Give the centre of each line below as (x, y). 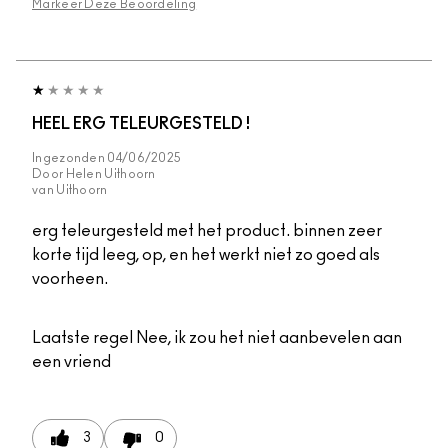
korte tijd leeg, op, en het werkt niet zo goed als (206, 254)
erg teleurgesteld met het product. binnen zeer (207, 230)
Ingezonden (70, 157)
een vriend (71, 361)
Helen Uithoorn (110, 173)
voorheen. (70, 278)
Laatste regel (82, 337)
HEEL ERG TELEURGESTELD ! (141, 123)
